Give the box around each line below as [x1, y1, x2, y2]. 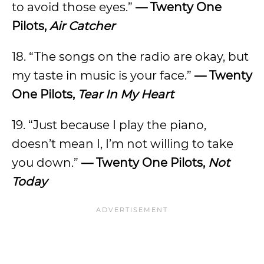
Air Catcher [49, 19, 115, 33]
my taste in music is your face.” [12, 68, 194, 82]
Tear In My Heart [78, 87, 174, 101]
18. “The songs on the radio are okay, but [12, 49, 249, 64]
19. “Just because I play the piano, [12, 118, 206, 132]
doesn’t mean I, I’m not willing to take [12, 137, 233, 151]
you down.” [12, 156, 81, 170]
